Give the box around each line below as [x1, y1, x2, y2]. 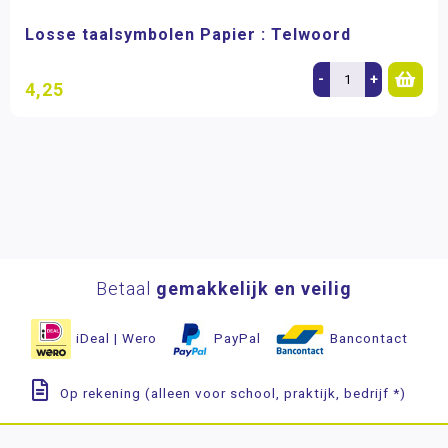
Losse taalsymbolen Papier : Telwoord [25, 25, 351, 44]
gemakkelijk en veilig [156, 278, 352, 299]
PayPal [213, 329, 261, 346]
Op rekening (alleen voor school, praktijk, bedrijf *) [60, 385, 406, 401]
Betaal [96, 278, 156, 299]
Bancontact [329, 329, 408, 346]
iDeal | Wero [75, 329, 157, 346]
